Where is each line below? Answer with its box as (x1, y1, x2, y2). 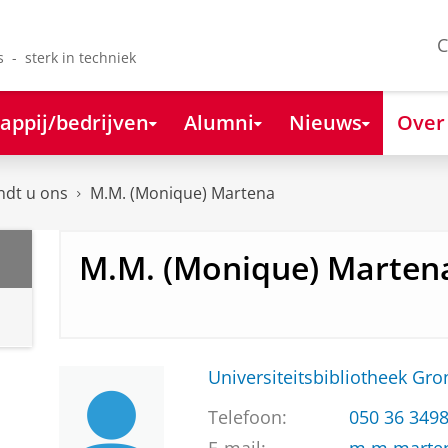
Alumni (183, 107, 254, 136)
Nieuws (288, 107, 362, 136)
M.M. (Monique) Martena (90, 182, 275, 205)
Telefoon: (207, 405, 287, 430)
